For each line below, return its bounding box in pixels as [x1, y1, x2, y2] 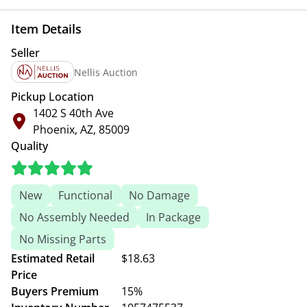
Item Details [11, 21, 82, 37]
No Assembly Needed [19, 210, 130, 225]
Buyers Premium [11, 284, 99, 299]
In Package [146, 210, 201, 225]
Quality [11, 138, 48, 153]
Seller [11, 45, 40, 60]
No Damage [129, 188, 190, 203]
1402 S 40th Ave [33, 106, 114, 121]
